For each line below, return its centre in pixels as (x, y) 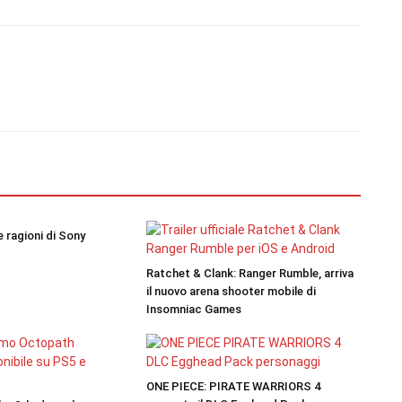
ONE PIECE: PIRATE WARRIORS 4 (233, 386)
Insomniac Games (193, 309)
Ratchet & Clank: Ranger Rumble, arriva (249, 273)
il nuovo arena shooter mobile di (231, 291)
